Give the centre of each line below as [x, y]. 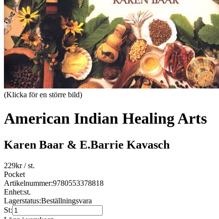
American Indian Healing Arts [105, 119]
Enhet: [14, 192]
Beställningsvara [66, 200]
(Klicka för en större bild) [43, 95]
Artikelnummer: [28, 183]
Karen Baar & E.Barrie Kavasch [87, 144]
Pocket [14, 174]
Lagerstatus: [22, 200]
